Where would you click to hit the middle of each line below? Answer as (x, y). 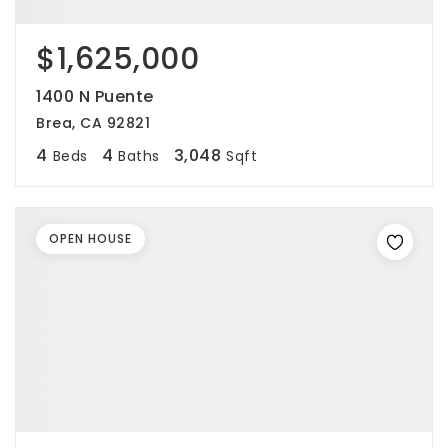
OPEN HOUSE (90, 238)
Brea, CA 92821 (93, 123)
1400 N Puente (95, 96)
